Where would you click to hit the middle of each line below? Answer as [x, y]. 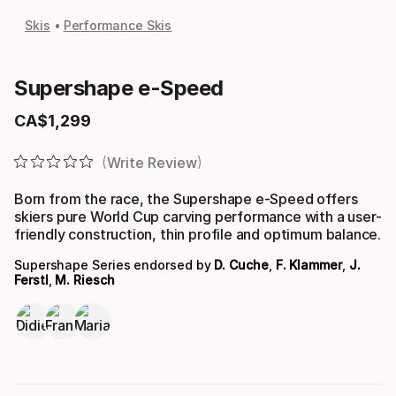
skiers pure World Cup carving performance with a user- [198, 216]
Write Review [152, 162]
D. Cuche [241, 264]
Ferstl [31, 279]
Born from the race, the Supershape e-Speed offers [186, 198]
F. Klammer [308, 264]
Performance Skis [118, 25]
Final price [52, 129]
